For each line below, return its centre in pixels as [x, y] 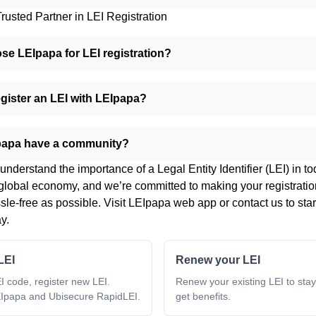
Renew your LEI [218, 260]
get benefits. [203, 296]
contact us [257, 202]
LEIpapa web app [172, 202]
